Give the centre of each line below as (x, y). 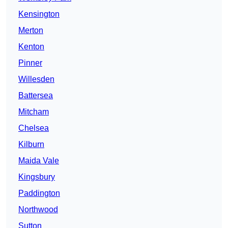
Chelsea (34, 128)
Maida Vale (39, 161)
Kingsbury (37, 177)
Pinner (30, 63)
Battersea (36, 96)
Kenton (31, 47)
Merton (31, 31)
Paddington (39, 193)
